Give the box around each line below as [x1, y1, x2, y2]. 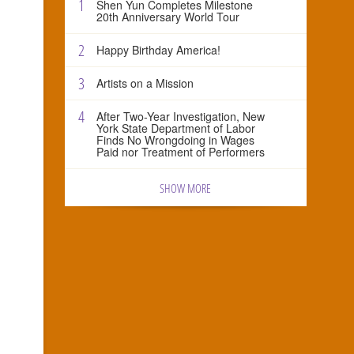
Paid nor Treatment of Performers [96, 143, 265, 160]
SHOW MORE [160, 179, 212, 196]
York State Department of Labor [96, 119, 256, 136]
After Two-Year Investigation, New [96, 107, 265, 124]
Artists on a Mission [96, 74, 194, 91]
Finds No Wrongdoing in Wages [96, 131, 255, 148]
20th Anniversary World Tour [96, 8, 240, 24]
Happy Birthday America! [96, 41, 221, 58]
